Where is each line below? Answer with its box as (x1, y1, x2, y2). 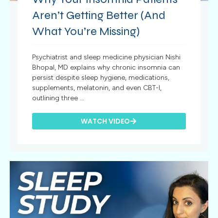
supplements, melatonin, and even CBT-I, (32, 84, 162, 92)
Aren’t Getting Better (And (32, 8, 166, 23)
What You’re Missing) (32, 24, 140, 39)
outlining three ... (32, 94, 85, 103)
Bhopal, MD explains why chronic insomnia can (32, 63, 181, 72)
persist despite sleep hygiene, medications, (32, 73, 170, 82)
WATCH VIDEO (81, 116, 130, 127)
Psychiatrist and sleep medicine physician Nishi (32, 53, 181, 62)
